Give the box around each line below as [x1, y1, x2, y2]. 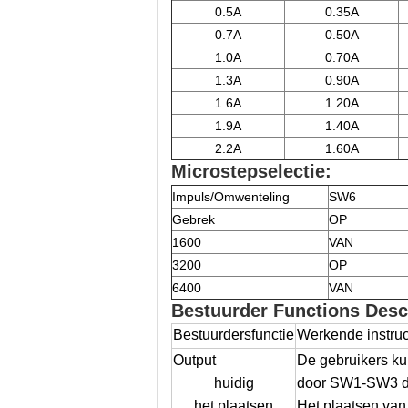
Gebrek [172, 212, 215, 227]
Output [173, 352, 216, 368]
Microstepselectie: [171, 161, 331, 181]
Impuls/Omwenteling [172, 189, 290, 204]
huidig [213, 375, 254, 391]
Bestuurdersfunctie [173, 327, 294, 342]
